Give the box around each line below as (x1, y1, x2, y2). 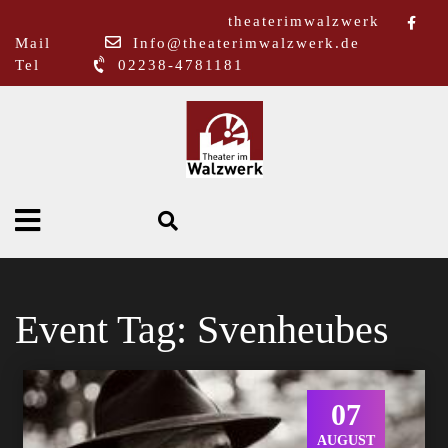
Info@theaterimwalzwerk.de (133, 35, 360, 51)
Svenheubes (197, 307, 389, 352)
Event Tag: (15, 307, 197, 352)
